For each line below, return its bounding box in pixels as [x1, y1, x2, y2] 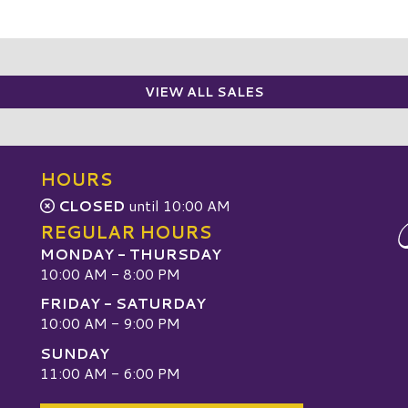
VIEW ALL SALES [144, 82, 264, 101]
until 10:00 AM [125, 194, 230, 216]
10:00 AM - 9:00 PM [40, 312, 180, 334]
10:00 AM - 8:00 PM [40, 262, 180, 284]
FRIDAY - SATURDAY [40, 292, 206, 314]
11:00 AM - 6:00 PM [40, 362, 180, 383]
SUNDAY [40, 342, 109, 363]
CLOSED [58, 194, 125, 216]
